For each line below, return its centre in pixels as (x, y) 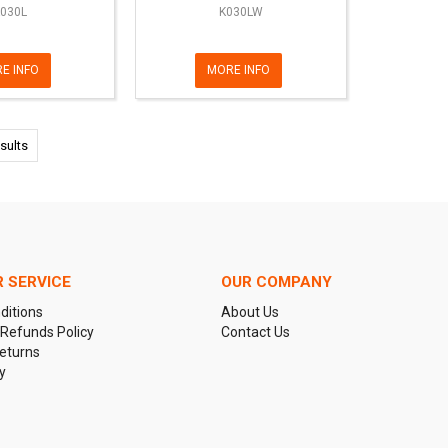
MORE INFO (238, 69)
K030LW (240, 11)
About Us (249, 311)
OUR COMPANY (276, 281)
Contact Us (255, 331)
